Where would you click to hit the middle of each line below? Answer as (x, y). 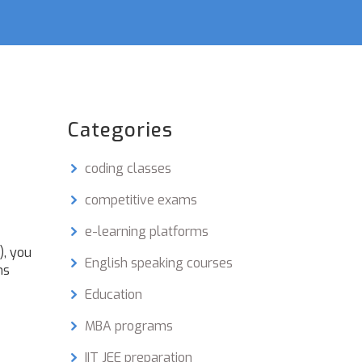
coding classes (128, 168)
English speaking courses (158, 263)
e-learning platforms (146, 232)
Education (113, 295)
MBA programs (128, 326)
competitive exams (141, 200)
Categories (120, 130)
